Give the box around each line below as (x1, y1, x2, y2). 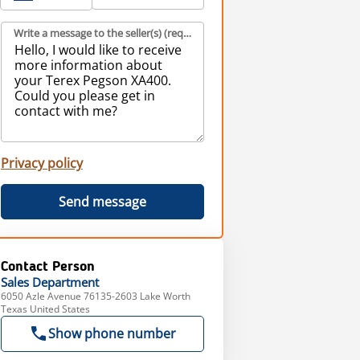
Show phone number (47, 325, 176, 342)
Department (31, 274, 99, 290)
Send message (58, 193, 146, 211)
